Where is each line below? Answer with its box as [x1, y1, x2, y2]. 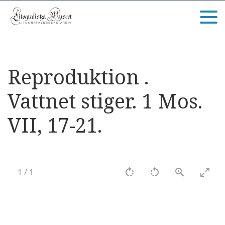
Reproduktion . [8, 63, 149, 90]
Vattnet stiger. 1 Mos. [8, 87, 202, 115]
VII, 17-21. [8, 111, 102, 139]
